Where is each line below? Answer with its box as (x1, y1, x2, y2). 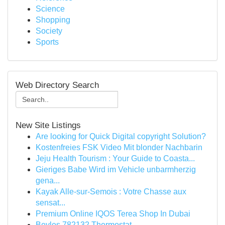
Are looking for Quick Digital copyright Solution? (36, 132, 206, 141)
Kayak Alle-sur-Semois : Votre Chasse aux (36, 187, 186, 196)
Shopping (36, 16, 70, 24)
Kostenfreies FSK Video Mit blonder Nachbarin (36, 143, 202, 152)
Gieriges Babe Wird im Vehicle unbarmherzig (36, 165, 196, 174)
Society (36, 27, 62, 35)
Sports (36, 38, 59, 46)
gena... (36, 176, 60, 185)
